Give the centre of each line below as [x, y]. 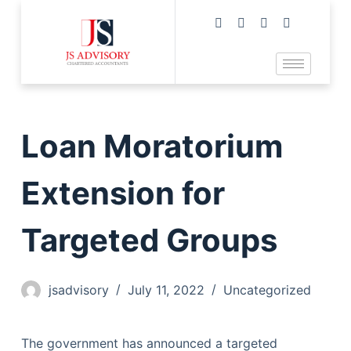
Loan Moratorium [152, 147]
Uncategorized [267, 290]
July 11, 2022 [166, 290]
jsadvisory [78, 290]
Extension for [123, 194]
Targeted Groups [149, 241]
